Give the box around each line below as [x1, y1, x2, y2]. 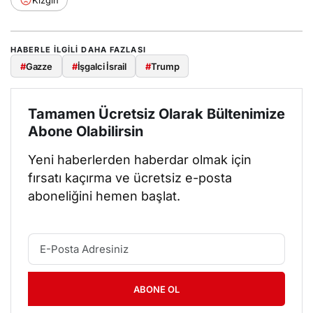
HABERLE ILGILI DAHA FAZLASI [10, 45, 146, 55]
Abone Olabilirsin [28, 122, 143, 140]
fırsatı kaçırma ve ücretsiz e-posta [28, 170, 233, 185]
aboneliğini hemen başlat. [28, 188, 181, 203]
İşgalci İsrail [77, 60, 126, 72]
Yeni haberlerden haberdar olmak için [28, 152, 252, 167]
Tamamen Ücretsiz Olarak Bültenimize [28, 105, 285, 122]
